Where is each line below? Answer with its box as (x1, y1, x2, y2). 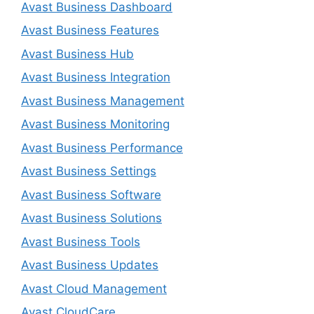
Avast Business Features (21, 23, 159, 37)
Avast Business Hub (21, 46, 134, 61)
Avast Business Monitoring (21, 117, 170, 131)
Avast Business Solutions (21, 211, 162, 225)
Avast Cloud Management (21, 281, 167, 296)
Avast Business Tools (21, 234, 140, 249)
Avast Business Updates (21, 258, 158, 272)
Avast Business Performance (21, 140, 183, 155)
